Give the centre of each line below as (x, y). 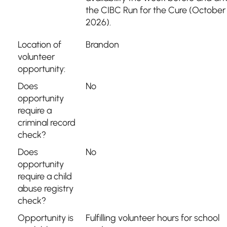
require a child (45, 176)
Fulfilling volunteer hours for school (153, 218)
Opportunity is (46, 218)
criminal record (47, 123)
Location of (40, 45)
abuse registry (46, 188)
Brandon (102, 45)
